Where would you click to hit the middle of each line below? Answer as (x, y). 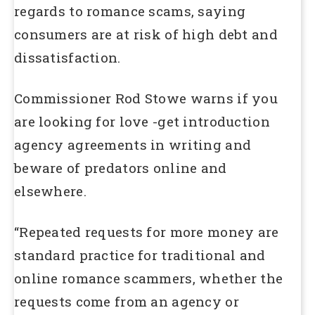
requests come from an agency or (127, 301)
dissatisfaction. (67, 58)
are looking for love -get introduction (142, 122)
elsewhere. (50, 191)
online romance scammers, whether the (149, 278)
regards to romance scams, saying (130, 11)
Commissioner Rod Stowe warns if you (146, 98)
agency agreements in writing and (133, 145)
